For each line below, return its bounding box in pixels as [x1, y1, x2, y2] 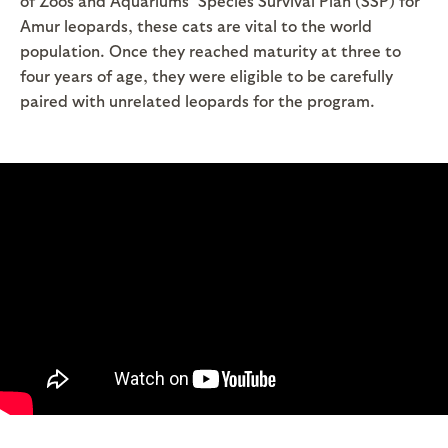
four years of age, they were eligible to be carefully [20, 65, 393, 85]
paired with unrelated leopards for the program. [20, 90, 375, 110]
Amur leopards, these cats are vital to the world [20, 15, 372, 35]
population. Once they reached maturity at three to [20, 40, 401, 60]
